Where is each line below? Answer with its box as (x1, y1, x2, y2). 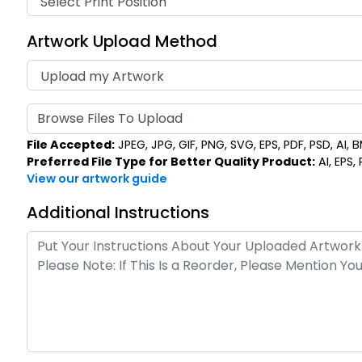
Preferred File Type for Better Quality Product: (27, 153, 315, 170)
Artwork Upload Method (27, 30, 217, 53)
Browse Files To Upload (37, 109, 183, 128)
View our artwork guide (27, 170, 167, 187)
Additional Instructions (27, 200, 209, 224)
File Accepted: (27, 136, 115, 153)
